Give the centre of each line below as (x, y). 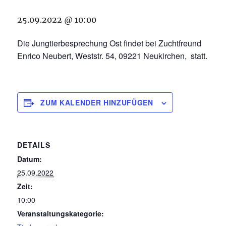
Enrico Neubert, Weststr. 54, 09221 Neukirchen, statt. (112, 56)
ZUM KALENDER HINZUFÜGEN (97, 103)
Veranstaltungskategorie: (61, 214)
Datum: (30, 159)
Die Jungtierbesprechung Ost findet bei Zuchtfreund (109, 43)
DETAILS (34, 145)
